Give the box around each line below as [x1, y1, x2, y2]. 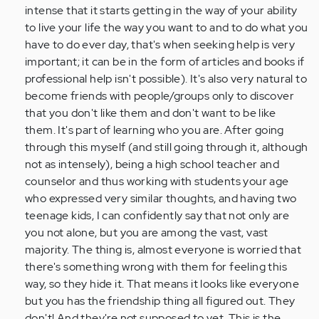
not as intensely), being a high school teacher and [25, 157, 279, 172]
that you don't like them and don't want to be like [25, 105, 276, 121]
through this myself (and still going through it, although [25, 140, 308, 155]
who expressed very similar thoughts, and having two [25, 191, 297, 206]
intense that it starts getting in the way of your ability [25, 3, 298, 19]
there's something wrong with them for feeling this [25, 259, 287, 275]
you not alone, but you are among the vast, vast [25, 225, 268, 241]
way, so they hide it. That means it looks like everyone [25, 276, 299, 292]
